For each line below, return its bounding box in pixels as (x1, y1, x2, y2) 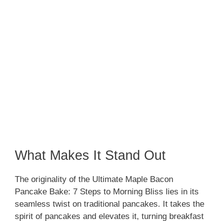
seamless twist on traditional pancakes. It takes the (15, 199, 204, 209)
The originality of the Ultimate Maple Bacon (15, 174, 173, 184)
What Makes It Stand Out (15, 147, 166, 163)
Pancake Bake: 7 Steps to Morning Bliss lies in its (15, 186, 199, 196)
